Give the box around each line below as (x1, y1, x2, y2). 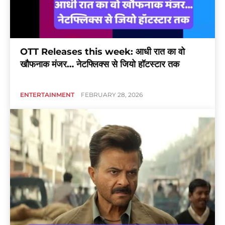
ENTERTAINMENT (20, 91, 74, 99)
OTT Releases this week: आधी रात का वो (20, 46, 185, 58)
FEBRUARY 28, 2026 (81, 91, 143, 99)
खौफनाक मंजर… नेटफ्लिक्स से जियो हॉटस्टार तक (20, 59, 179, 70)
